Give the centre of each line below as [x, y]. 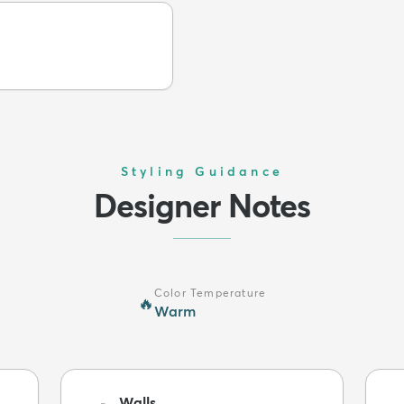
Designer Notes [202, 205]
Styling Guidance [202, 171]
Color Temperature [210, 292]
